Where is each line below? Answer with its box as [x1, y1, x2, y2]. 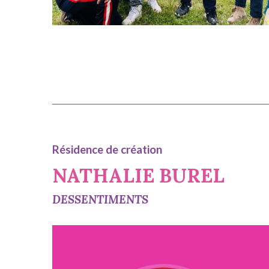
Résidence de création [52, 143, 162, 156]
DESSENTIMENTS [52, 192, 148, 207]
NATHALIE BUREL [52, 163, 225, 188]
